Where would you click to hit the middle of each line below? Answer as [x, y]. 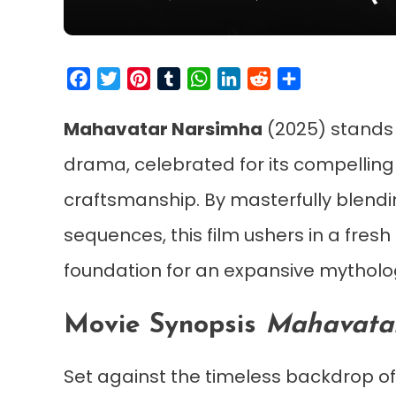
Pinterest [182, 78]
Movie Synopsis [164, 325]
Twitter [145, 78]
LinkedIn [268, 78]
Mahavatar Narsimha [163, 129]
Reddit [293, 78]
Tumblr [206, 78]
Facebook [125, 78]
